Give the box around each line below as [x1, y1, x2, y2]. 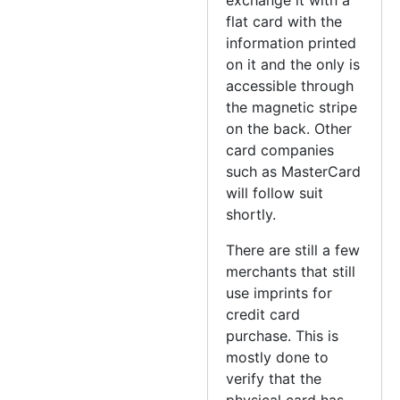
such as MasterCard [226, 162, 362, 180]
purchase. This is [226, 326, 339, 345]
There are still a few [226, 240, 361, 259]
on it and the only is [226, 54, 361, 73]
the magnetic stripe [226, 97, 358, 116]
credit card [226, 304, 301, 323]
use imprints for [226, 283, 333, 302]
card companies [226, 140, 335, 159]
